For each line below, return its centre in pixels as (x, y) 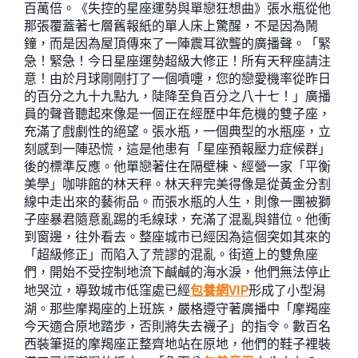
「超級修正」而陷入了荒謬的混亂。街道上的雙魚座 (171, 255)
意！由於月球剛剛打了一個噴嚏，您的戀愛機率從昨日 (177, 79)
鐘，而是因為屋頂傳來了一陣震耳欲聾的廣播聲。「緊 (177, 44)
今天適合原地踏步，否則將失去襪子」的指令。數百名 (177, 326)
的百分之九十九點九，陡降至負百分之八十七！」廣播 (177, 96)
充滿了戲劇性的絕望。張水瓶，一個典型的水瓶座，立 (177, 131)
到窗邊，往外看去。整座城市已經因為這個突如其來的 (177, 237)
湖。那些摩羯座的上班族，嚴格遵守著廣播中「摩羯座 (177, 309)
